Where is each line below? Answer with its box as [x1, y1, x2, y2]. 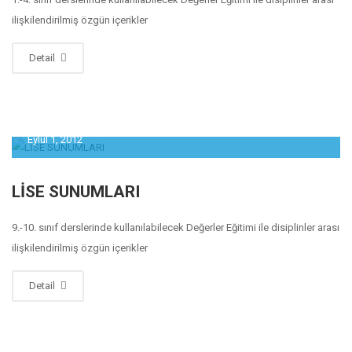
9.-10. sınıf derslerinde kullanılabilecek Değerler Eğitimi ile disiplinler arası [12, 221, 339, 233]
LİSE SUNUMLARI [12, 181, 140, 201]
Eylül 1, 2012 [27, 133, 82, 145]
